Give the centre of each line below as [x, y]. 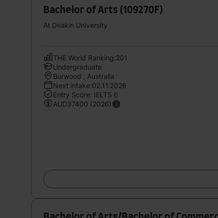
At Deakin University [75, 25]
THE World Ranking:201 [90, 57]
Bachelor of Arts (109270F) [103, 10]
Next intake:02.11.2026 [90, 85]
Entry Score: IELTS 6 [86, 94]
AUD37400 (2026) [82, 104]
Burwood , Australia [84, 76]
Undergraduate [77, 67]
